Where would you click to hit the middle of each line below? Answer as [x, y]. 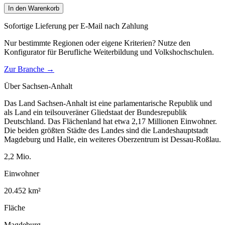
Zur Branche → [29, 69]
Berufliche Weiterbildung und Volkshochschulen [135, 52]
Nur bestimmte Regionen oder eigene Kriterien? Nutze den [97, 43]
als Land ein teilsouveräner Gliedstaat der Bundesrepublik [95, 112]
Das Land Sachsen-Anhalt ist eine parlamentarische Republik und [108, 103]
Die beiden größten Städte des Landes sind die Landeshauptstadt [106, 130]
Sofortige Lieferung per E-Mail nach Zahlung [76, 26]
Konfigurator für [31, 52]
